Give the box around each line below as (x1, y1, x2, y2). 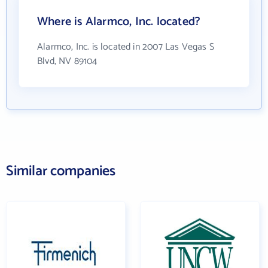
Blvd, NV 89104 (37, 53, 98, 69)
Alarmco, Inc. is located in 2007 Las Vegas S (37, 39, 214, 55)
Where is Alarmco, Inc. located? (37, 12, 201, 32)
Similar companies (6, 160, 115, 183)
